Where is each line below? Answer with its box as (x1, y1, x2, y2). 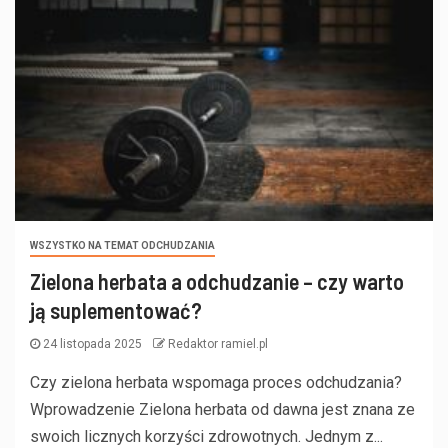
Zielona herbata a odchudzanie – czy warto (30, 268, 404, 295)
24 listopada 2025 (40, 337, 145, 352)
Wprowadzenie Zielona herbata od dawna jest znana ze (30, 400, 415, 420)
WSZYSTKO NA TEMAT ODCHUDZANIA (30, 240, 215, 252)
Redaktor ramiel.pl (168, 337, 268, 352)
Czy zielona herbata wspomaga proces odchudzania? (30, 373, 402, 393)
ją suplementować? (30, 297, 202, 324)
